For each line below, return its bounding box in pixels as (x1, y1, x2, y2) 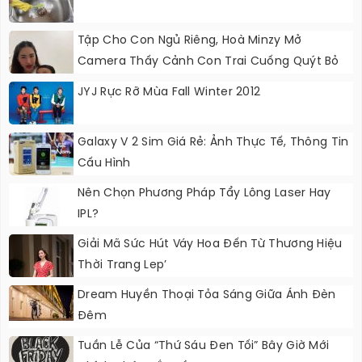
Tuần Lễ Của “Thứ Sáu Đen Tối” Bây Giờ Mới (78, 339, 330, 352)
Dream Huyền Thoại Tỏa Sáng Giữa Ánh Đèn (78, 288, 336, 301)
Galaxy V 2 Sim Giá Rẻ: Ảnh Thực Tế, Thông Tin (78, 136, 349, 149)
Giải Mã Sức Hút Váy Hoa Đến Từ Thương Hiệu (78, 238, 343, 250)
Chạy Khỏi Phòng (78, 76, 177, 89)
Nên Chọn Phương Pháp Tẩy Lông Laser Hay (78, 187, 331, 200)
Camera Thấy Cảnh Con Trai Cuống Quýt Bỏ (78, 55, 339, 68)
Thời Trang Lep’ (78, 259, 167, 271)
